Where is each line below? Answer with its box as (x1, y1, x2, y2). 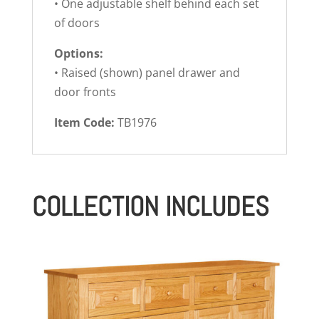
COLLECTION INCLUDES (31, 189, 269, 224)
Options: (53, 45, 103, 61)
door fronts (53, 83, 116, 100)
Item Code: (53, 114, 117, 130)
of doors (53, 14, 100, 31)
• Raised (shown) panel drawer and (53, 64, 240, 80)
